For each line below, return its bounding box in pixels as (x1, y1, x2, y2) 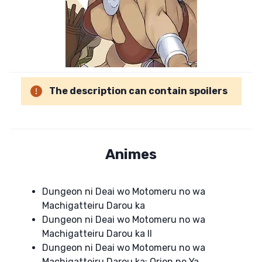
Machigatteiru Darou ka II (42, 227, 152, 239)
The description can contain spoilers (49, 85, 227, 96)
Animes (105, 146, 157, 163)
